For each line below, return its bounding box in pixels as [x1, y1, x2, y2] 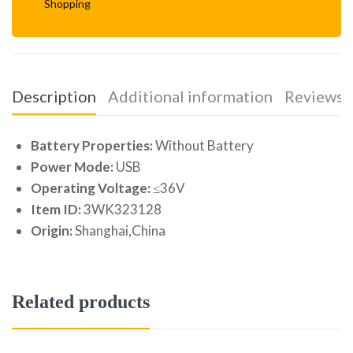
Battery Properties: [31, 137, 153, 154]
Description [12, 87, 96, 106]
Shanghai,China [72, 222, 165, 240]
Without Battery [153, 137, 254, 154]
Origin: [31, 222, 72, 240]
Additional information [108, 87, 273, 106]
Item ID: [31, 201, 81, 218]
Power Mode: [31, 158, 113, 176]
